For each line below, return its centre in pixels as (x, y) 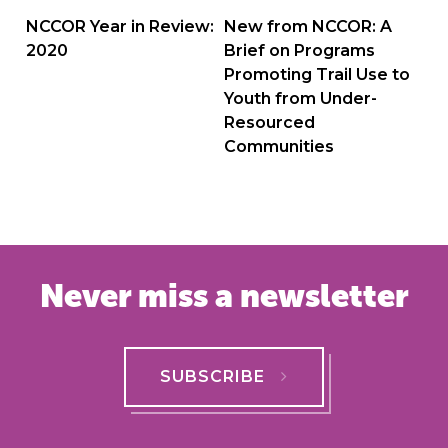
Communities (279, 147)
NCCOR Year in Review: (120, 27)
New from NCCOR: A (308, 27)
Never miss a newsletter (224, 296)
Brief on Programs (299, 51)
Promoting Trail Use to (317, 75)
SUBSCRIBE (212, 377)
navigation (155, 43)
